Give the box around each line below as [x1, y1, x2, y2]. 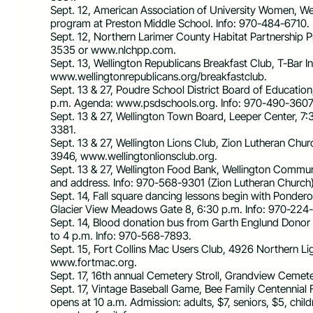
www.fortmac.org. [50, 255, 137, 269]
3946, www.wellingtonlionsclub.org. [50, 149, 217, 163]
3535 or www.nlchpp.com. [50, 43, 176, 57]
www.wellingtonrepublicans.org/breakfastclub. [50, 69, 267, 83]
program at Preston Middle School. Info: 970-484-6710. [50, 16, 310, 30]
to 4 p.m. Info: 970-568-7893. [50, 228, 191, 242]
